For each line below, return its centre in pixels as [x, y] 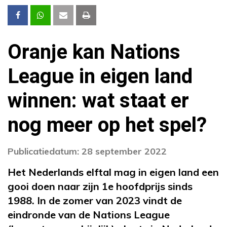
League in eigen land [100, 77]
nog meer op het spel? [107, 125]
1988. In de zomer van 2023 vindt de [95, 200]
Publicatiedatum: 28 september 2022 [87, 151]
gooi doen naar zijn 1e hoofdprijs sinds [100, 186]
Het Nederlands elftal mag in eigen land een [113, 172]
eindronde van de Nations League [89, 214]
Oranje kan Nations [94, 52]
